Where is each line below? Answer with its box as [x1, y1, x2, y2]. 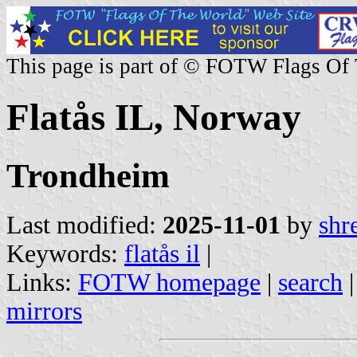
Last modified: [6, 210, 163, 239]
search [278, 268, 343, 296]
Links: [6, 268, 78, 296]
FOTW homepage [78, 268, 261, 296]
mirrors [6, 296, 82, 325]
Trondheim [6, 156, 170, 194]
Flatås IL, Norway [6, 96, 301, 139]
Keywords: [6, 239, 124, 268]
